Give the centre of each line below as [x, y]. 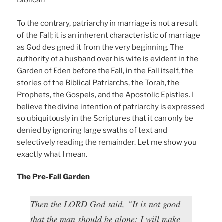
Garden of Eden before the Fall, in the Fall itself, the [105, 71]
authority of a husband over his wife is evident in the [108, 59]
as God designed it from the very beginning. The [101, 47]
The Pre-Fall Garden [54, 177]
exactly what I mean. [52, 154]
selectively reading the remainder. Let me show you [107, 142]
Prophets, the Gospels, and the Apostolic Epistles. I [106, 94]
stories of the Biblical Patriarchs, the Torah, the [98, 83]
